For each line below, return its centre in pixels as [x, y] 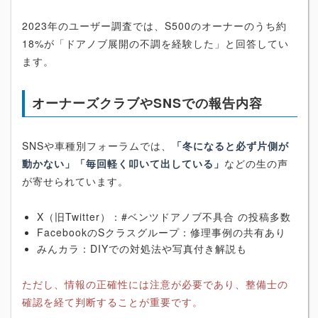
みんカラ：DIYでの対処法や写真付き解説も [142, 248]
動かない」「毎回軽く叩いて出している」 [123, 163]
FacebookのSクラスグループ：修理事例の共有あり [161, 232]
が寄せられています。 [75, 181]
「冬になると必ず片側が [230, 145]
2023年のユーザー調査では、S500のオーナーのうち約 [154, 25]
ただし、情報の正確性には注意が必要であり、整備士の [155, 284]
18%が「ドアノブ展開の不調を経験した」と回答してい [155, 43]
